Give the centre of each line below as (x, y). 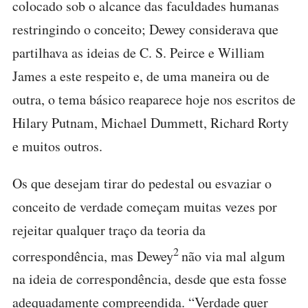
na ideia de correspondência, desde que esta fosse (150, 279)
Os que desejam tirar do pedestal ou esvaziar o (142, 183)
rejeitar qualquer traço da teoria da (109, 230)
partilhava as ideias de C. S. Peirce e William (139, 52)
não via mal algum (233, 256)
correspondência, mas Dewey (93, 256)
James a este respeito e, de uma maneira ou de (141, 76)
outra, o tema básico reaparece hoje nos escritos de (154, 99)
